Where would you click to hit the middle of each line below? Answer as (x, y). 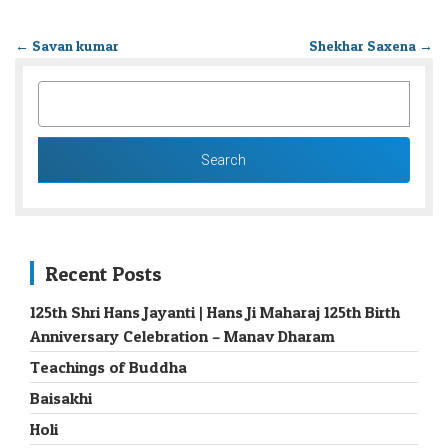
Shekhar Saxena (363, 46)
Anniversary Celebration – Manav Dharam (182, 336)
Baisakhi (61, 398)
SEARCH (71, 92)
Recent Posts (103, 274)
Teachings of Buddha (108, 367)
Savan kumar (74, 46)
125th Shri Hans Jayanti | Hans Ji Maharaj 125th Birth (215, 312)
